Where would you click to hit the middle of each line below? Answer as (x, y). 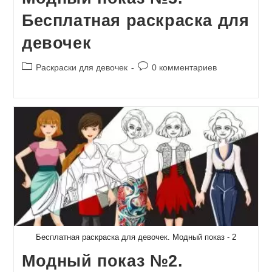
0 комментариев (184, 67)
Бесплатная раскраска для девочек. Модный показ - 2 (136, 237)
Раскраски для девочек (81, 67)
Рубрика (37, 66)
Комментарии (164, 66)
